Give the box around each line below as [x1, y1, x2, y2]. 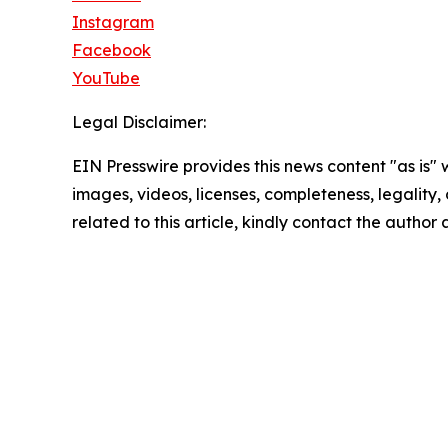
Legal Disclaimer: [72, 112, 206, 133]
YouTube [72, 68, 140, 89]
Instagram [72, 12, 154, 33]
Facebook [72, 40, 151, 61]
